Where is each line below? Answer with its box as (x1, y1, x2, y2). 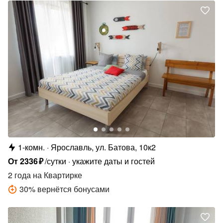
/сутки (45, 155, 67, 167)
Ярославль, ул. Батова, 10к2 (51, 141, 156, 153)
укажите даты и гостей (72, 155, 155, 167)
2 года (8, 169, 31, 181)
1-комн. (18, 141, 45, 153)
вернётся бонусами (37, 183, 110, 195)
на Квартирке (31, 169, 82, 181)
